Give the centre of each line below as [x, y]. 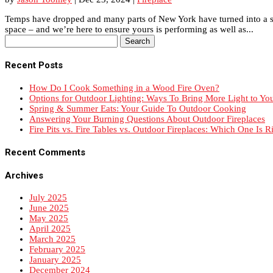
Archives [24, 175]
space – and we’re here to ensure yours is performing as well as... [129, 29]
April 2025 [50, 229]
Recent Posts [34, 65]
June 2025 [49, 208]
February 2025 [57, 250]
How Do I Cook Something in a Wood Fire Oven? [124, 87]
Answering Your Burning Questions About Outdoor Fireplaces [147, 119]
